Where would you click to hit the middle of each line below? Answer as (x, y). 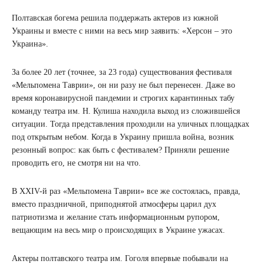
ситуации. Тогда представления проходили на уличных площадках (131, 124)
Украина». (30, 44)
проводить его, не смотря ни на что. (76, 163)
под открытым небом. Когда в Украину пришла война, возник (123, 137)
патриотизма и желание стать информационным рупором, (116, 217)
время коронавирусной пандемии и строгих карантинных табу (123, 98)
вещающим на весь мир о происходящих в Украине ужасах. (118, 230)
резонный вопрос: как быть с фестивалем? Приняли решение (121, 150)
